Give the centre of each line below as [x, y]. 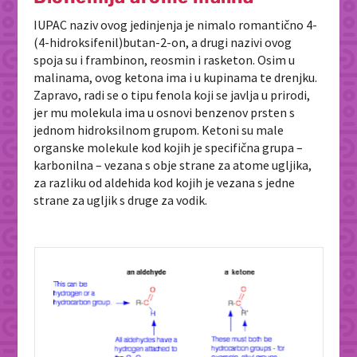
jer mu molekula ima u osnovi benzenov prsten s [165, 113]
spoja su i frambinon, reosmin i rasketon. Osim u [165, 60]
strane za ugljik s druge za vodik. [122, 200]
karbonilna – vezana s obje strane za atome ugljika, [173, 165]
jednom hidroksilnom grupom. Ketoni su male [159, 130]
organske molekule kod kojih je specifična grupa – [169, 148]
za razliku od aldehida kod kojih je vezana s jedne [165, 183]
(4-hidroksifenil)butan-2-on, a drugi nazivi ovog [163, 43]
